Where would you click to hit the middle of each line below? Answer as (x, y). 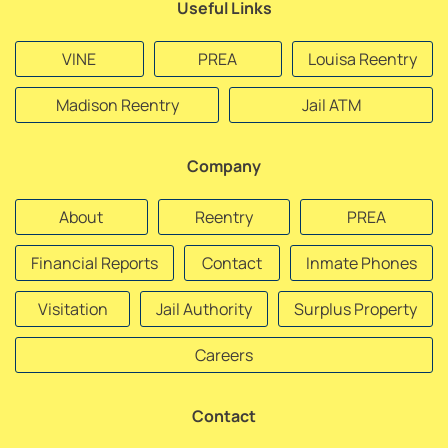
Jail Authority (204, 308)
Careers (224, 354)
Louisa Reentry (362, 58)
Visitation (72, 308)
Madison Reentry (117, 104)
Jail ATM (331, 104)
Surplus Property (355, 308)
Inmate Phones (361, 262)
